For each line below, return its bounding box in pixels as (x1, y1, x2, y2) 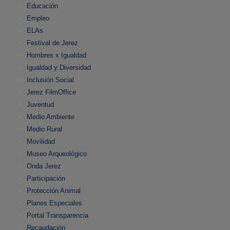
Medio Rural (27, 125, 62, 133)
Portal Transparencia (27, 212, 88, 220)
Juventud (27, 101, 54, 109)
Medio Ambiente (27, 113, 74, 121)
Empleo (27, 14, 49, 23)
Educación (27, 2, 58, 10)
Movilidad (27, 138, 55, 146)
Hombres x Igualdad (27, 51, 86, 60)
